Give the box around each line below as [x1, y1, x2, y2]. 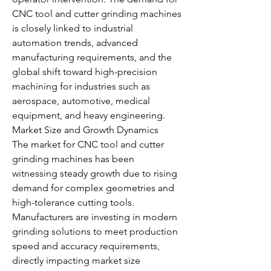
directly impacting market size [12, 255, 140, 266]
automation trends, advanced [12, 37, 138, 48]
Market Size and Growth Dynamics [12, 124, 158, 135]
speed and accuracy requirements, [12, 240, 160, 252]
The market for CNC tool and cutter [12, 139, 164, 150]
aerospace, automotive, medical [12, 95, 150, 106]
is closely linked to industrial [12, 22, 133, 34]
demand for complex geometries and [12, 182, 174, 194]
